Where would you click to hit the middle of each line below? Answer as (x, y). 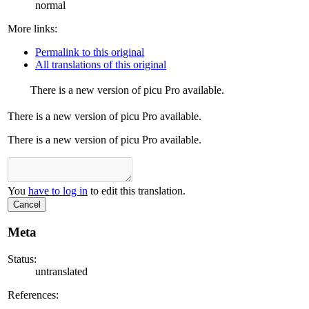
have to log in (58, 191)
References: (33, 295)
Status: (22, 259)
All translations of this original (101, 64)
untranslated (61, 271)
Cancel (27, 205)
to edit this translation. (137, 191)
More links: (32, 28)
